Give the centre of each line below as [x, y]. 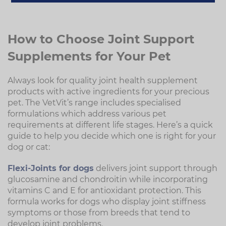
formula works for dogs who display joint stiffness [107, 202]
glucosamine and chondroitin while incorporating [108, 179]
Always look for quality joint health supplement [103, 80]
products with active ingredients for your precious [108, 92]
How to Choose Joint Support [101, 39]
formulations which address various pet [87, 114]
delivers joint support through [156, 168]
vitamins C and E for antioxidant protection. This [104, 190]
